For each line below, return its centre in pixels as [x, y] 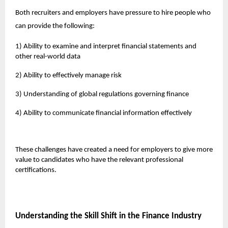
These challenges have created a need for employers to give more [114, 150]
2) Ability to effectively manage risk [68, 75]
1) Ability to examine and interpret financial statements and [106, 46]
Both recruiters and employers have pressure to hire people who [113, 13]
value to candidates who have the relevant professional [99, 160]
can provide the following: [55, 26]
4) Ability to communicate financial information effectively [104, 113]
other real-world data [48, 56]
